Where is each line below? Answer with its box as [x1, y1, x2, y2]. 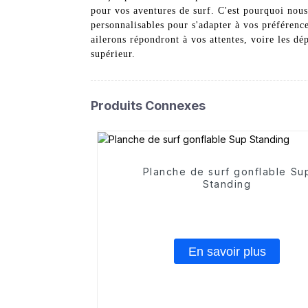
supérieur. [91, 48, 135, 59]
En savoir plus [188, 244, 266, 258]
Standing [203, 178, 252, 190]
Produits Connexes [91, 98, 206, 113]
